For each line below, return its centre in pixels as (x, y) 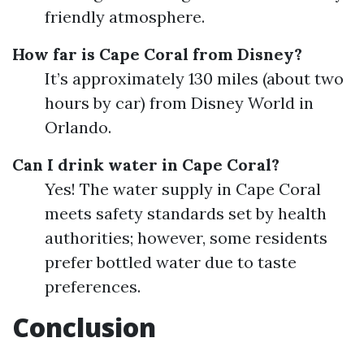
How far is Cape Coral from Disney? (157, 54)
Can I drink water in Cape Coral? (146, 165)
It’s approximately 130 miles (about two (194, 78)
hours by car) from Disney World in (179, 103)
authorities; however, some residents (186, 238)
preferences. (93, 286)
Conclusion (84, 327)
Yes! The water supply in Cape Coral (183, 189)
